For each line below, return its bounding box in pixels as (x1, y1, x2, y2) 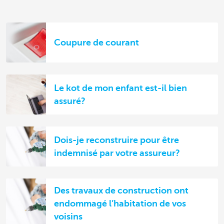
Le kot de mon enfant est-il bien (54, 82, 187, 93)
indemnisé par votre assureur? (54, 147, 180, 158)
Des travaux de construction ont (54, 185, 188, 195)
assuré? (54, 95, 85, 106)
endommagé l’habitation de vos (54, 198, 186, 208)
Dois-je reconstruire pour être (54, 134, 179, 145)
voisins (54, 211, 82, 221)
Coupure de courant (54, 37, 139, 47)
